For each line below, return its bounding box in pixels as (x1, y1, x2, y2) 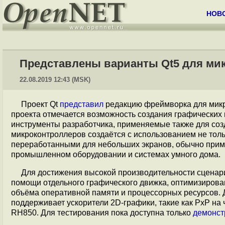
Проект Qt (21, 100, 60, 108)
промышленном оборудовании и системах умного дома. (11, 150, 220, 159)
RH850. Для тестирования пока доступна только (11, 208, 193, 217)
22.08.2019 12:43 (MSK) (20, 76, 90, 83)
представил (60, 100, 103, 108)
